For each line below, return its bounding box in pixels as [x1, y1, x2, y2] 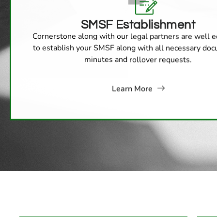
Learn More [111, 80, 153, 92]
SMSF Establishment [80, 16, 196, 29]
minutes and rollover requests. [84, 52, 192, 63]
